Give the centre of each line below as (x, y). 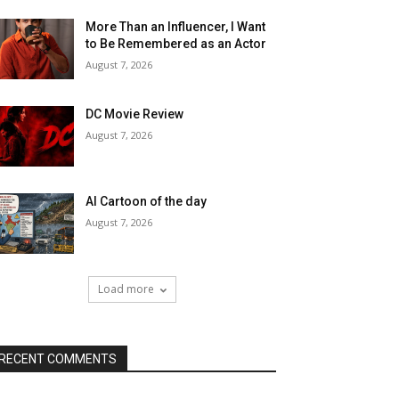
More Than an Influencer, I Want (176, 27)
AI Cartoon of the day (147, 202)
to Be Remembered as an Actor (176, 44)
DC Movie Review (135, 114)
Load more (126, 289)
